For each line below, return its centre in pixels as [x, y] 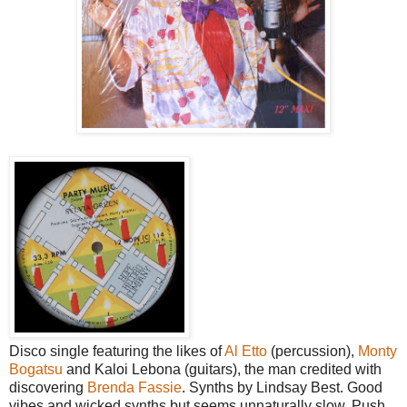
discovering [48, 387]
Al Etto [246, 351]
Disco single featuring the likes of [117, 351]
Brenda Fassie [134, 387]
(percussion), [313, 351]
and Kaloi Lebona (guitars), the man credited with [222, 369]
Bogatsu [36, 369]
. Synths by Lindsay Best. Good [282, 387]
